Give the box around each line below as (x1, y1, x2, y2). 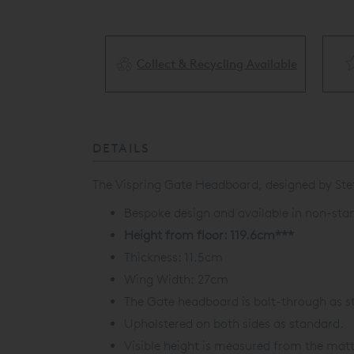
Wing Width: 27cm (124, 272, 228, 287)
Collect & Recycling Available (137, 55, 298, 71)
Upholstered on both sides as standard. (124, 315, 344, 331)
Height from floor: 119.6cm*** (124, 228, 294, 243)
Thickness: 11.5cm (124, 250, 223, 265)
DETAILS (92, 140, 150, 156)
